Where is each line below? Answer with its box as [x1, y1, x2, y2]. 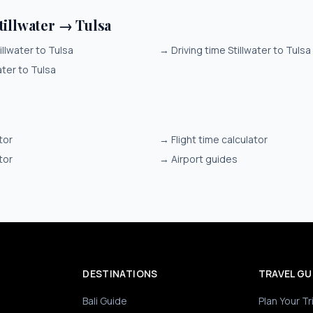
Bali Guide [82, 294, 128, 307]
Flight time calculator [171, 133, 268, 146]
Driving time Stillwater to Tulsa [171, 43, 311, 57]
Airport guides [171, 152, 238, 166]
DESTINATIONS [82, 267, 158, 280]
